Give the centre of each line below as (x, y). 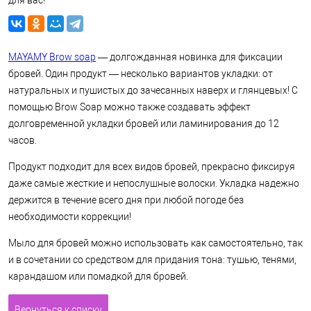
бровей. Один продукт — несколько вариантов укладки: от (141, 74)
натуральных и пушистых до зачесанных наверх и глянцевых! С (153, 90)
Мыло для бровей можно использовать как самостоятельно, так (155, 243)
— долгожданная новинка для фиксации (189, 57)
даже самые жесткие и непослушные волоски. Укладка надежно (154, 183)
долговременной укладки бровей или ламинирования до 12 (144, 124)
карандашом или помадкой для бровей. (98, 276)
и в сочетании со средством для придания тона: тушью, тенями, (152, 260)
